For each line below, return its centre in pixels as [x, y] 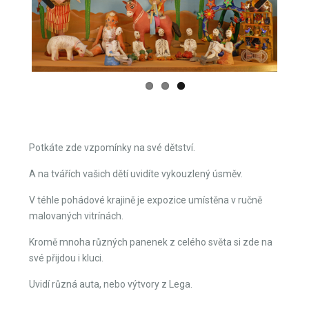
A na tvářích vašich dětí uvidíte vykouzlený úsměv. [136, 287]
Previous [58, 128]
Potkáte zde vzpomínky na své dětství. [112, 261]
